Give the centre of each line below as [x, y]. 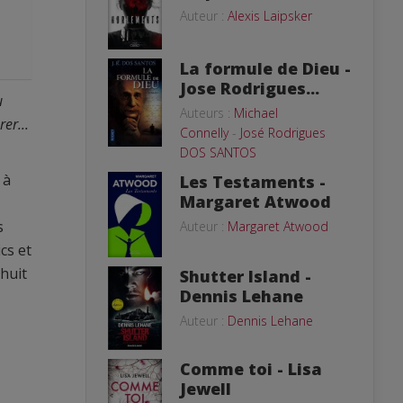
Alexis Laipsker [270, 16]
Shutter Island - [246, 276]
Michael [256, 112]
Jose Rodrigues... [250, 88]
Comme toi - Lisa [251, 368]
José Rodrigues [283, 132]
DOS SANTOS [218, 152]
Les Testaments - [253, 181]
